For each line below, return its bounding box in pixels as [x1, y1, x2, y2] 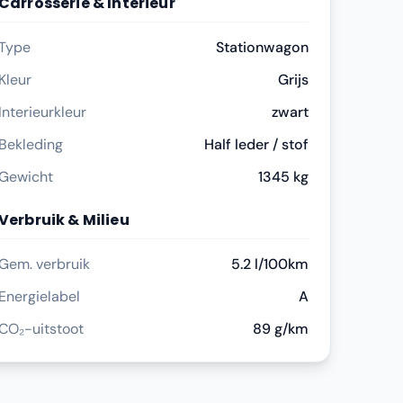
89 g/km [253, 319, 309, 338]
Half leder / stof [204, 135, 309, 154]
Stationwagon [216, 38, 309, 57]
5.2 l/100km [231, 255, 309, 273]
